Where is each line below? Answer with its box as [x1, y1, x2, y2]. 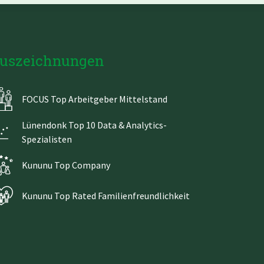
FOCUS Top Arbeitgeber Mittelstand [22, 93, 167, 105]
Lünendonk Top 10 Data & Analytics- [22, 118, 167, 131]
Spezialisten [22, 133, 72, 145]
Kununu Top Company [22, 159, 110, 171]
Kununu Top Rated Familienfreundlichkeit [22, 189, 190, 202]
